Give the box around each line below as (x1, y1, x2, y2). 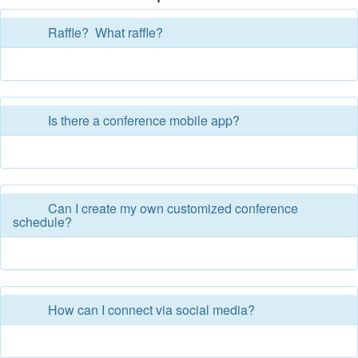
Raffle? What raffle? (48, 23, 163, 42)
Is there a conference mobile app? (48, 111, 240, 129)
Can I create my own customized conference (48, 199, 298, 217)
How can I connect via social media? (48, 300, 255, 319)
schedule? (13, 213, 72, 231)
